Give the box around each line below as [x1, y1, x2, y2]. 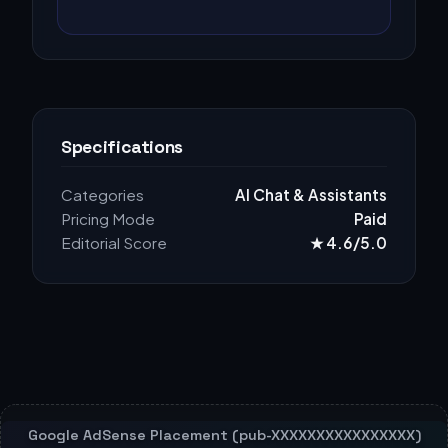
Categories [61, 184, 144, 204]
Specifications [61, 135, 184, 158]
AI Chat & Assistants [235, 184, 387, 204]
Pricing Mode [61, 208, 155, 228]
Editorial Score [61, 232, 167, 252]
